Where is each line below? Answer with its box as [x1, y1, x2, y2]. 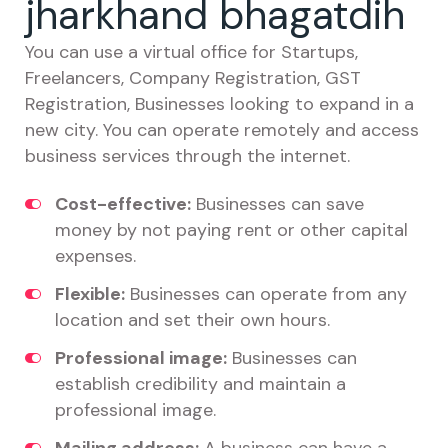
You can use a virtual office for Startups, [25, 40, 358, 64]
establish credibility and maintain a [55, 372, 346, 396]
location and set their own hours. [55, 308, 330, 332]
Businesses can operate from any [125, 282, 407, 306]
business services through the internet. [25, 144, 350, 168]
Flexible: [55, 282, 125, 306]
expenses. [55, 244, 136, 268]
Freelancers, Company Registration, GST [25, 66, 361, 90]
